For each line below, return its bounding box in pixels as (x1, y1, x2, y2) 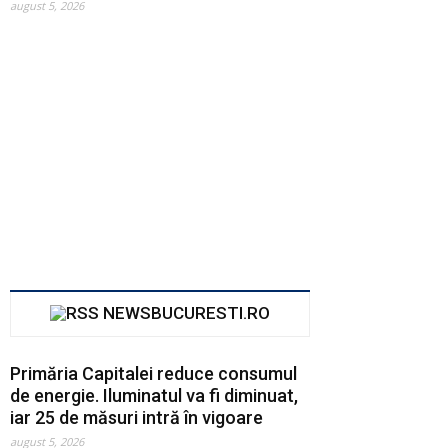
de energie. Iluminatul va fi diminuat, (10, 384, 298, 406)
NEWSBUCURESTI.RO (103, 302, 270, 323)
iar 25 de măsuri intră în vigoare (10, 406, 263, 428)
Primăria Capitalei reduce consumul (10, 362, 297, 384)
